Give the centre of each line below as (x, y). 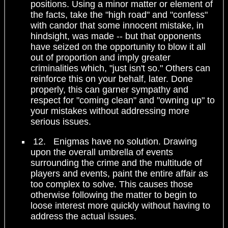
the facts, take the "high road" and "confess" (119, 15)
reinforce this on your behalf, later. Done (112, 79)
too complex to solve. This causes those (112, 184)
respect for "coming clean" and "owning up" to (123, 100)
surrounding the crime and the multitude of (116, 163)
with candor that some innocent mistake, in (117, 25)
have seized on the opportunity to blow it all (118, 47)
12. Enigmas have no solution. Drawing (114, 141)
